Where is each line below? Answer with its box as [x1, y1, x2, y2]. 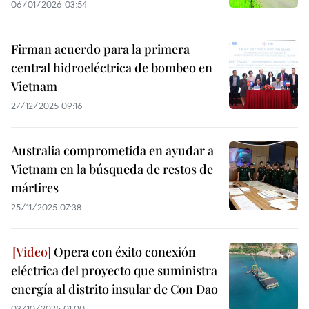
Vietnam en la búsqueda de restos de [11, 161, 213, 177]
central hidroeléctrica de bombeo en [11, 59, 212, 76]
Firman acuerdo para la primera [11, 41, 190, 57]
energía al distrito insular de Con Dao [11, 281, 218, 297]
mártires [11, 179, 59, 196]
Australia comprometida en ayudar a [11, 142, 214, 159]
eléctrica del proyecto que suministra [11, 262, 217, 279]
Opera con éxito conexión [51, 243, 196, 260]
